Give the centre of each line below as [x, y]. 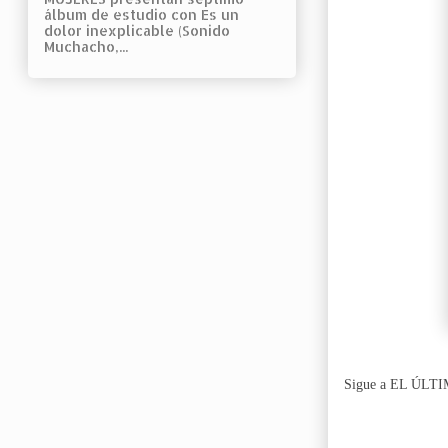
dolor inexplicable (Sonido [137, 31]
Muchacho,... [86, 47]
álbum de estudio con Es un [141, 15]
